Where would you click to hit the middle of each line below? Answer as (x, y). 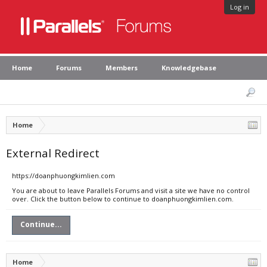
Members (122, 68)
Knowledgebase (189, 68)
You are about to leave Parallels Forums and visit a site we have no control (131, 190)
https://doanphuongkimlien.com (63, 176)
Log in (240, 7)
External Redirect (53, 153)
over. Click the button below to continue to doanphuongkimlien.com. (123, 199)
